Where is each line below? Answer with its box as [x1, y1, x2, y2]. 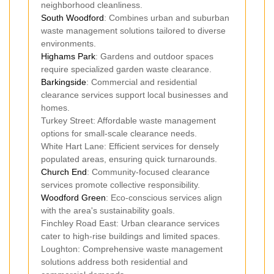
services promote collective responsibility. [41, 179, 200, 190]
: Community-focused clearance [87, 166, 210, 177]
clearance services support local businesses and [41, 89, 228, 100]
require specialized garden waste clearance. [41, 64, 212, 74]
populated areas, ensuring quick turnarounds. [41, 154, 217, 164]
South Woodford [41, 12, 104, 23]
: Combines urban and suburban [104, 12, 229, 23]
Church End [41, 166, 87, 177]
